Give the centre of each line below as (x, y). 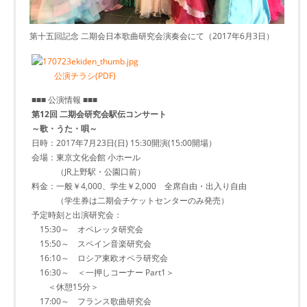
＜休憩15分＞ (65, 287)
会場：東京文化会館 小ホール (86, 158)
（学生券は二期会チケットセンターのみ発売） (130, 201)
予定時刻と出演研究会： (77, 215)
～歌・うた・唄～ (64, 129)
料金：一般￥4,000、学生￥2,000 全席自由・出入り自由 (139, 186)
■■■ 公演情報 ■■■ (64, 100)
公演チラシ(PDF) (85, 76)
